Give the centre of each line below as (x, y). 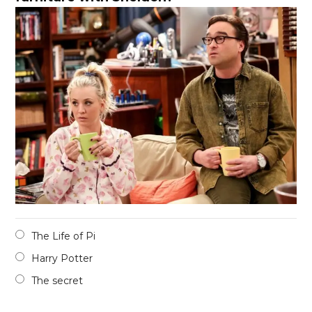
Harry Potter (62, 258)
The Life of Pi (64, 236)
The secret (57, 280)
